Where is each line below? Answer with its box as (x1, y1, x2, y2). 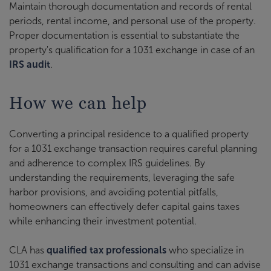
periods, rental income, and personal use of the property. (9, 16, 256, 26)
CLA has (9, 245, 47, 255)
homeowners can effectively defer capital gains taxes (9, 201, 240, 212)
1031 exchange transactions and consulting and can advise (9, 260, 261, 270)
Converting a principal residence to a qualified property (9, 129, 249, 139)
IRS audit (9, 59, 50, 70)
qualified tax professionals (47, 245, 166, 255)
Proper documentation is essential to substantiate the (9, 30, 240, 41)
